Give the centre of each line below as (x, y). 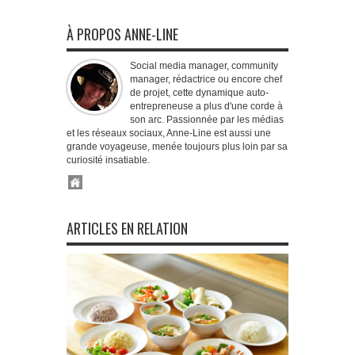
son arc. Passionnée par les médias (207, 120)
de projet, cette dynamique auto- (199, 93)
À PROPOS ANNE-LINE (122, 34)
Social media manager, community (204, 66)
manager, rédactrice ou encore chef (206, 79)
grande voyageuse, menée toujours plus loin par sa (177, 147)
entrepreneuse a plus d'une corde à (206, 106)
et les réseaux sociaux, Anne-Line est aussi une (169, 133)
